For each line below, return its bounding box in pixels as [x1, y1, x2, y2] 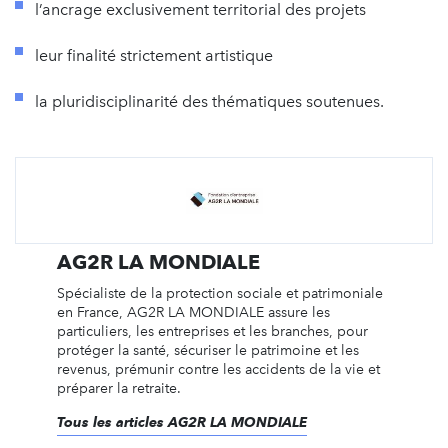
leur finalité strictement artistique [35, 45, 273, 65]
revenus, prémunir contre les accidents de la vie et [56, 360, 380, 378]
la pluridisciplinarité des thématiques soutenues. [35, 91, 384, 111]
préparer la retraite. [56, 379, 181, 397]
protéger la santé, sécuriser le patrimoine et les [56, 341, 359, 359]
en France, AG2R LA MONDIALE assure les [56, 303, 330, 321]
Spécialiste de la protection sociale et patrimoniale [56, 284, 383, 302]
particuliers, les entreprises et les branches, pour [56, 322, 368, 340]
